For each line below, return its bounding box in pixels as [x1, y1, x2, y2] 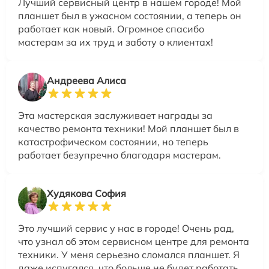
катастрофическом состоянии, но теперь [18, 135, 208, 148]
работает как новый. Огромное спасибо [18, 22, 204, 35]
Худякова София [47, 187, 126, 199]
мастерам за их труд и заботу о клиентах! [18, 35, 213, 48]
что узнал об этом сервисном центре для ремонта [18, 235, 249, 247]
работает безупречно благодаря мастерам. [18, 148, 221, 161]
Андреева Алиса [47, 74, 126, 86]
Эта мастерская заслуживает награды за [18, 109, 213, 121]
